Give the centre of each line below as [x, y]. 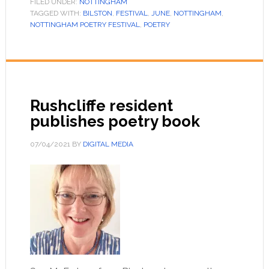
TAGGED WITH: [56, 13]
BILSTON [97, 13]
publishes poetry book [115, 121]
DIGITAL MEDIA [108, 144]
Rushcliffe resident [101, 106]
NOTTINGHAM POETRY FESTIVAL [85, 25]
